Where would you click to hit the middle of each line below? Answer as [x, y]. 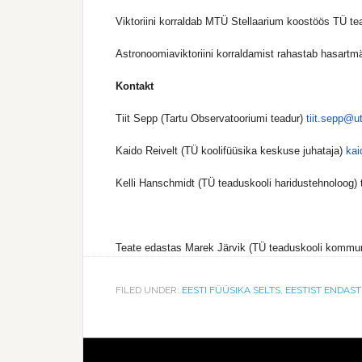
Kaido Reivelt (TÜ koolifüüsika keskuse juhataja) [231, 151]
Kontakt [135, 86]
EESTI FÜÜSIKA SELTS [231, 290]
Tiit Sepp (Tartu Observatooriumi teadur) [211, 118]
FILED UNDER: [149, 290]
